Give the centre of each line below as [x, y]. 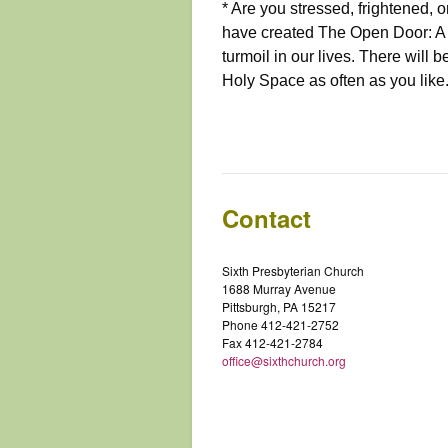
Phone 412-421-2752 [280, 325]
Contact [266, 218]
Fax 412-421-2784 [272, 343]
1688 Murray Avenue [279, 289]
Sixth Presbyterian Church [293, 271]
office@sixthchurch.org [284, 361]
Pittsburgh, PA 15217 [279, 307]
